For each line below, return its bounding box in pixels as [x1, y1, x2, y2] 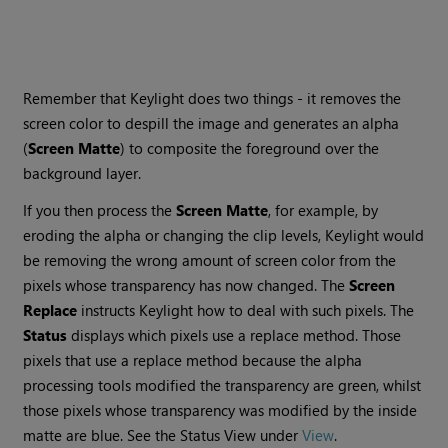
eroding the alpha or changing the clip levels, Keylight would [23, 225, 425, 246]
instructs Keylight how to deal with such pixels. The [77, 300, 415, 321]
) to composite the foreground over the [120, 138, 380, 159]
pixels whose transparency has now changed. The [23, 275, 350, 296]
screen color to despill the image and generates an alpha [23, 113, 400, 134]
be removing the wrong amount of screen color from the [23, 250, 397, 271]
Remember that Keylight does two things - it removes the [23, 88, 402, 109]
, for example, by [268, 200, 379, 221]
